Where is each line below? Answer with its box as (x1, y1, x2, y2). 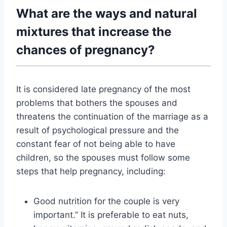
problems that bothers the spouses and (16, 98, 177, 108)
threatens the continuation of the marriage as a (16, 111, 208, 122)
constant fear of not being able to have (16, 139, 175, 149)
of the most (141, 84, 191, 95)
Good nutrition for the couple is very (33, 196, 179, 207)
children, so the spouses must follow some (16, 153, 190, 163)
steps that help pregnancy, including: (16, 166, 166, 177)
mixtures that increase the (16, 24, 171, 40)
